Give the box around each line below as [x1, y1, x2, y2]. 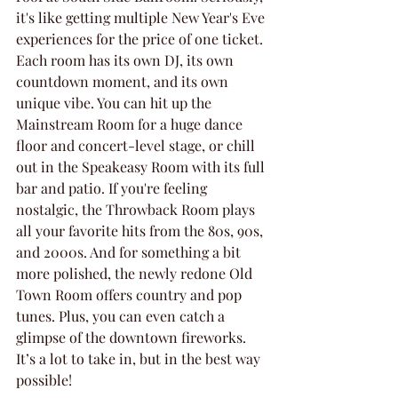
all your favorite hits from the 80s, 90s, [16, 221, 267, 240]
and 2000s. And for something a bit [16, 243, 244, 261]
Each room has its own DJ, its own [16, 51, 237, 69]
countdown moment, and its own [16, 72, 232, 91]
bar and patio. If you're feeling [16, 179, 211, 197]
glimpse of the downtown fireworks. [16, 328, 250, 346]
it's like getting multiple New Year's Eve [16, 8, 268, 27]
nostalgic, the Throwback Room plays [16, 200, 259, 219]
